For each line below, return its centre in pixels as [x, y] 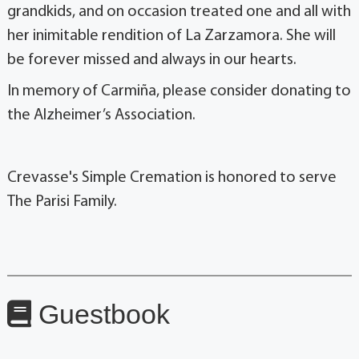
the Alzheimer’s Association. [101, 115]
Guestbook [101, 314]
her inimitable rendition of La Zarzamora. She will [171, 36]
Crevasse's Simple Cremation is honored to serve [172, 177]
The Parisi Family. [62, 202]
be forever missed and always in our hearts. [152, 60]
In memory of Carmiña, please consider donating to [179, 91]
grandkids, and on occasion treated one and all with [179, 12]
